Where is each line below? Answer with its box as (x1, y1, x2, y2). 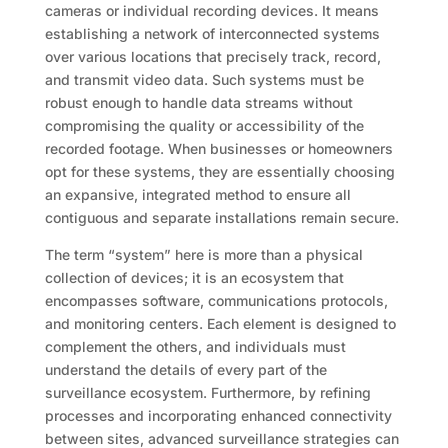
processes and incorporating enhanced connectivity (44, 407, 392, 425)
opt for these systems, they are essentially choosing (44, 163, 395, 181)
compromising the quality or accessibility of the (44, 117, 364, 135)
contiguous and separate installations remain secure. (44, 209, 399, 227)
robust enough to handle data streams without (44, 94, 353, 112)
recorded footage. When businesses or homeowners (44, 140, 393, 158)
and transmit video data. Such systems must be (44, 71, 364, 89)
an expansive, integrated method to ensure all (44, 186, 351, 204)
